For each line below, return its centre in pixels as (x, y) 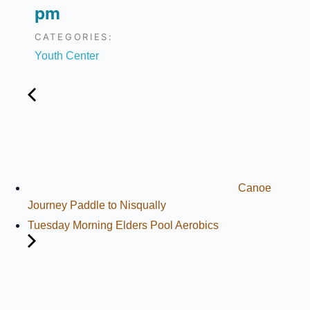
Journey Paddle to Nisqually (97, 205)
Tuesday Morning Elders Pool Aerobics (123, 225)
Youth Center (67, 56)
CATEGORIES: (74, 37)
